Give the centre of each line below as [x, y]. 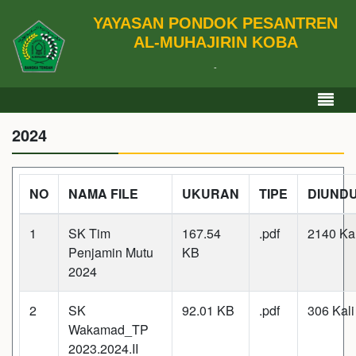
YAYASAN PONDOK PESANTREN [215, 23]
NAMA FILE [103, 193]
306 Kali [331, 310]
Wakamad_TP [108, 329]
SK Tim [89, 233]
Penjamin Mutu [111, 252]
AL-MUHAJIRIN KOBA [215, 42]
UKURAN [211, 193]
